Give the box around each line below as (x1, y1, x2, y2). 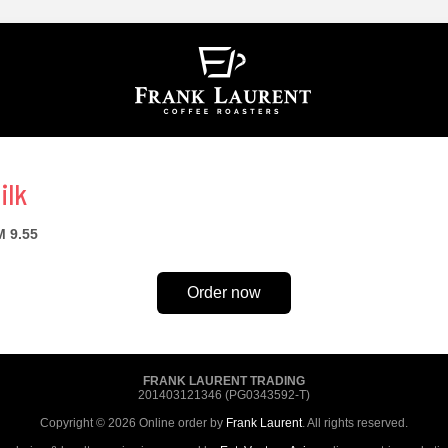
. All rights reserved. (302, 416, 408, 430)
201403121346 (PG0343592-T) (138, 388, 310, 402)
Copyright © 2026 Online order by (40, 416, 226, 430)
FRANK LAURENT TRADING (143, 374, 305, 388)
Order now (187, 284, 261, 301)
